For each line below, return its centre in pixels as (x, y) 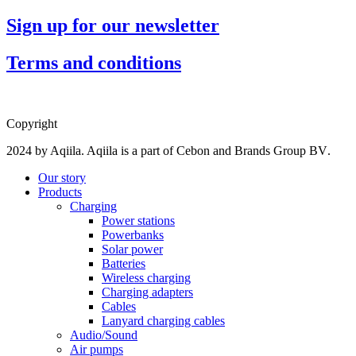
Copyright (33, 123)
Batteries (124, 263)
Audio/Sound (104, 335)
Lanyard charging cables (163, 320)
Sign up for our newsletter (113, 25)
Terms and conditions (94, 62)
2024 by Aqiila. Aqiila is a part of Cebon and (120, 150)
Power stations (138, 220)
